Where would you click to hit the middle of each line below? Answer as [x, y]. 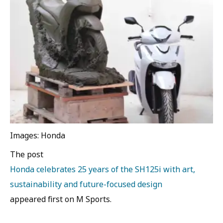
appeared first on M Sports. [61, 199]
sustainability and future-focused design [86, 184]
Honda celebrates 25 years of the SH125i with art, [103, 169]
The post [27, 155]
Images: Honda [38, 136]
